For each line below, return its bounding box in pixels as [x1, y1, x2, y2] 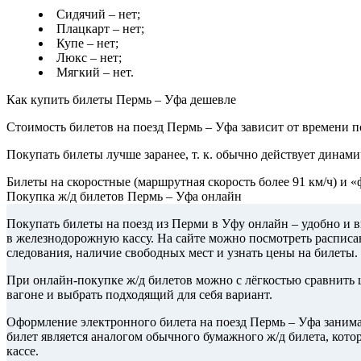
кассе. [6, 344, 39, 359]
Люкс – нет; [56, 51, 122, 65]
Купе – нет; [56, 36, 118, 51]
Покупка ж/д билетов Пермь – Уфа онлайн [6, 189, 242, 204]
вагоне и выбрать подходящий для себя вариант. [6, 288, 272, 302]
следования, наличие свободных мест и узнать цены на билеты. [6, 246, 358, 260]
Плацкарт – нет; [56, 22, 144, 36]
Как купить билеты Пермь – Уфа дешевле [6, 93, 236, 107]
